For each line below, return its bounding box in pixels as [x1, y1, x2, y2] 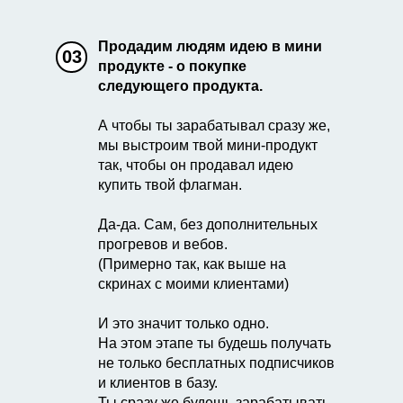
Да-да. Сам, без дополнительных [98, 217, 318, 232]
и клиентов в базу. [98, 375, 218, 390]
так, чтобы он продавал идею [98, 157, 293, 173]
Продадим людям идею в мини [98, 39, 322, 54]
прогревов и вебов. [98, 237, 228, 252]
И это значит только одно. [98, 316, 269, 331]
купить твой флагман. [98, 177, 242, 193]
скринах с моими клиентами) [98, 276, 289, 291]
